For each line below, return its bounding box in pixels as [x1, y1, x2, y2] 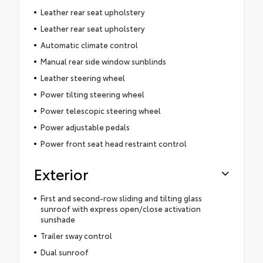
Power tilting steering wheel [40, 88, 144, 99]
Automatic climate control [40, 39, 138, 50]
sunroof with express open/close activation [40, 203, 201, 214]
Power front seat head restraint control [40, 137, 187, 149]
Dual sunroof [40, 246, 89, 257]
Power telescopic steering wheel [40, 104, 161, 116]
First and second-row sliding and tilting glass [40, 192, 202, 203]
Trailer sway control [40, 230, 112, 241]
